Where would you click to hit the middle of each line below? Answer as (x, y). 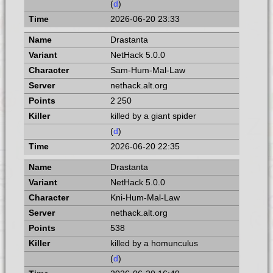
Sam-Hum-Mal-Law (147, 70)
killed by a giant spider (153, 116)
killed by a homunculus (154, 243)
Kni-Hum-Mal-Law (145, 197)
